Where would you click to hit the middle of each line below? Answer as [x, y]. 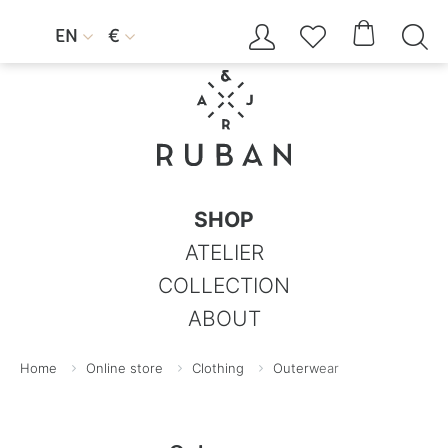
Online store [124, 368]
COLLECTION [224, 285]
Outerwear [306, 368]
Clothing [218, 368]
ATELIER [224, 252]
